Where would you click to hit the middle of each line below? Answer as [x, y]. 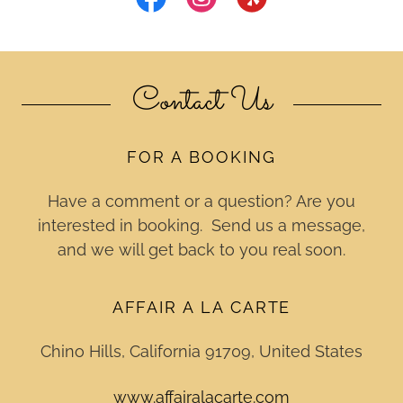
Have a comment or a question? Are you [201, 201]
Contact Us [201, 103]
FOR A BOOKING [201, 157]
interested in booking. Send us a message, [201, 225]
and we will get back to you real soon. [201, 250]
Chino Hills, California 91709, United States [201, 351]
